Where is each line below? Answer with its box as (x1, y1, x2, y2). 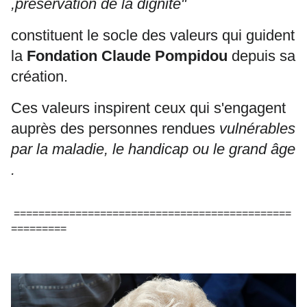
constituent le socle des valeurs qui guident (11, 27, 295, 45)
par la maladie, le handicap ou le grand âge (11, 140, 295, 158)
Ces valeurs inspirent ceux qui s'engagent (11, 99, 286, 117)
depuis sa (228, 47, 295, 65)
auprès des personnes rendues (11, 120, 219, 138)
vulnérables (219, 120, 295, 138)
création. (11, 68, 68, 86)
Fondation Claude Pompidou (27, 47, 228, 65)
